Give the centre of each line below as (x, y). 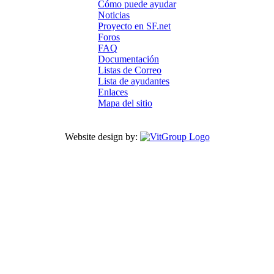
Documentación (128, 59)
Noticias (114, 15)
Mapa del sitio (125, 103)
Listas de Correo (130, 70)
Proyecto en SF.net (134, 26)
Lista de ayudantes (134, 81)
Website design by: (102, 137)
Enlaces (113, 92)
